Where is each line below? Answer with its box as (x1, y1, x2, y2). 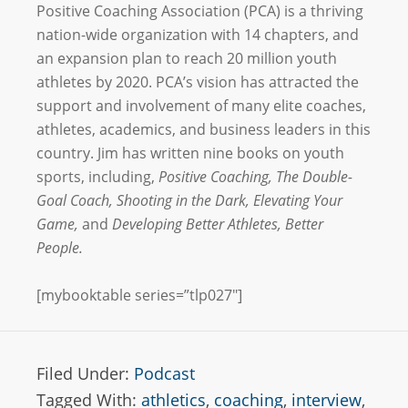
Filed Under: (36, 362, 134, 384)
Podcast (134, 362, 195, 384)
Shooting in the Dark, (117, 189, 250, 210)
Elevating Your (253, 189, 342, 210)
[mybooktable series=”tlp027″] (36, 284, 242, 305)
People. (36, 237, 83, 258)
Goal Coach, (36, 189, 113, 210)
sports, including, (36, 166, 158, 187)
